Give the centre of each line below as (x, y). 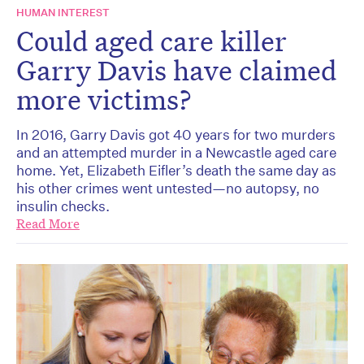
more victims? (104, 100)
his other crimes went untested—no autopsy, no (168, 188)
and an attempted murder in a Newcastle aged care (176, 153)
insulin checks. (63, 206)
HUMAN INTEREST (63, 13)
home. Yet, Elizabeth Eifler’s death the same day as (176, 171)
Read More (48, 224)
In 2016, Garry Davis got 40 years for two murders (176, 135)
